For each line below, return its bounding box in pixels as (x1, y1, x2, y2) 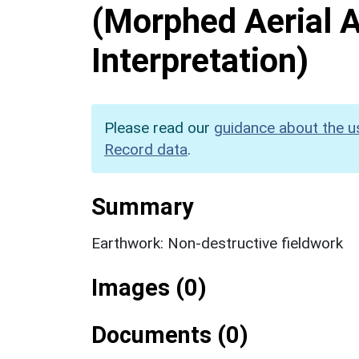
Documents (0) (91, 321, 248, 349)
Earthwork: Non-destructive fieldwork (91, 233, 343, 252)
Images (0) (91, 273, 207, 301)
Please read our (104, 118, 214, 137)
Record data (104, 139, 188, 159)
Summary (91, 192, 193, 220)
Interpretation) (91, 40, 309, 80)
